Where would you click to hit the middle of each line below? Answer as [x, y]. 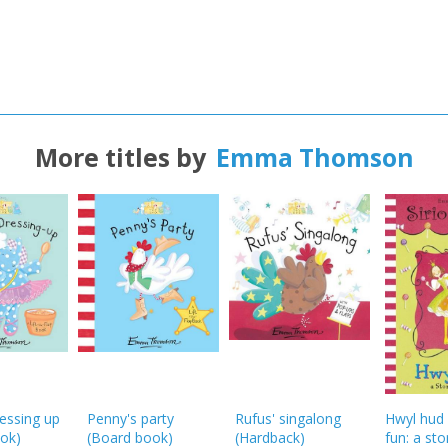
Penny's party [130, 418]
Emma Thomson [314, 156]
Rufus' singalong [287, 418]
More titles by [120, 156]
